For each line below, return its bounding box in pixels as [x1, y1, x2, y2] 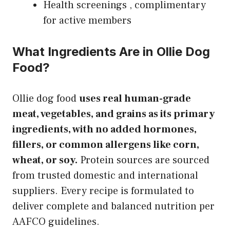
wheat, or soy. [12, 153, 78, 167]
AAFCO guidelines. [12, 215, 100, 228]
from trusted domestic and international [12, 168, 198, 182]
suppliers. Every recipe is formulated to [12, 184, 194, 198]
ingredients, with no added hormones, [12, 122, 197, 136]
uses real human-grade [79, 91, 191, 105]
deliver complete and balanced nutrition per [12, 199, 215, 213]
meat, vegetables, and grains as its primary [12, 107, 215, 121]
